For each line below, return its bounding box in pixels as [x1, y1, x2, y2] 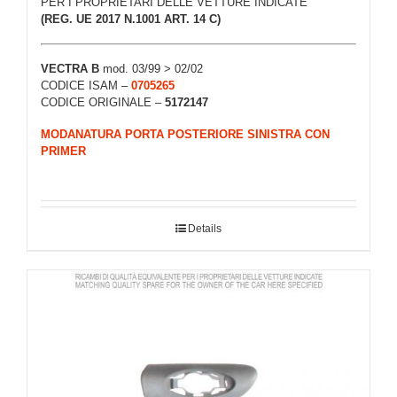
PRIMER [41, 144, 86, 159]
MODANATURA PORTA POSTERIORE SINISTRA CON [41, 128, 330, 142]
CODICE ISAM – [41, 78, 131, 92]
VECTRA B [41, 61, 103, 75]
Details [188, 222, 222, 236]
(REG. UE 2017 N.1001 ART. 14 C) [41, 12, 221, 27]
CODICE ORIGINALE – [41, 95, 165, 109]
